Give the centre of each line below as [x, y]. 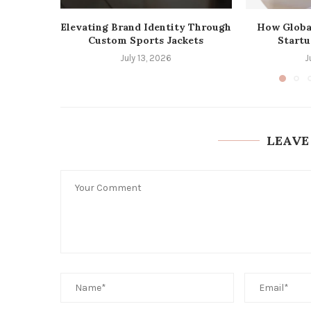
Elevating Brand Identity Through [146, 27]
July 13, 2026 [146, 58]
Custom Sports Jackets [146, 41]
